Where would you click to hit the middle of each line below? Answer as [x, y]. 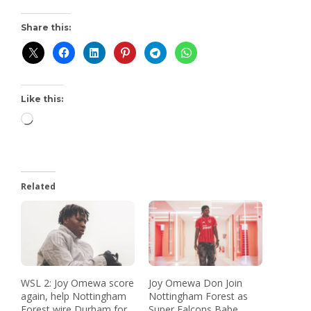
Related [38, 187]
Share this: [46, 28]
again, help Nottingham [74, 296]
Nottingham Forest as [198, 296]
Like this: [42, 99]
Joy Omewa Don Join [195, 283]
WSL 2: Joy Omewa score [77, 283]
